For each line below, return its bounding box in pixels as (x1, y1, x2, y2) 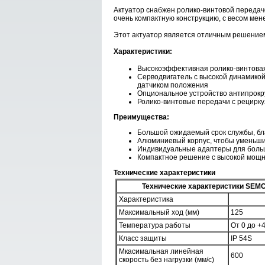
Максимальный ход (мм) (119, 208, 199, 216)
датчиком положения (137, 81, 208, 89)
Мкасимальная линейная (119, 247, 203, 256)
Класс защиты (119, 234, 167, 243)
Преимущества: (114, 113, 169, 121)
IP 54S (231, 234, 252, 243)
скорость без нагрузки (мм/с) (119, 256, 214, 264)
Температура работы (119, 221, 190, 230)
